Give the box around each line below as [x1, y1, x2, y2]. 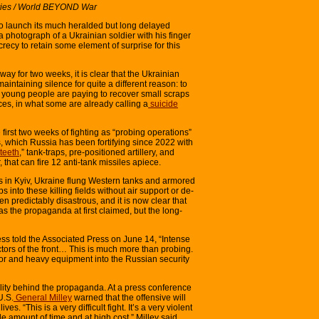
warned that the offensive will [72, 292, 186, 303]
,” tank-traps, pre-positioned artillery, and [19, 147, 174, 157]
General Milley [14, 292, 72, 303]
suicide [148, 98, 178, 109]
